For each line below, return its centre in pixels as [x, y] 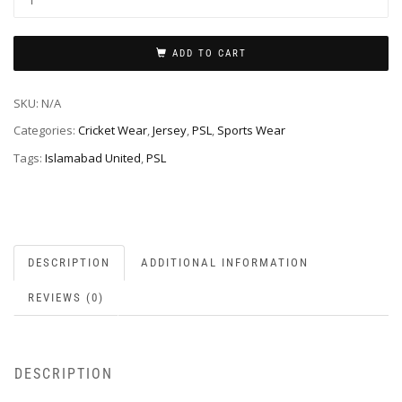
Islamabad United [93, 158]
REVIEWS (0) [66, 298]
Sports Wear [251, 131]
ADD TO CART [209, 53]
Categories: [46, 131]
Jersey [170, 131]
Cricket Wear [113, 131]
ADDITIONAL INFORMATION [225, 263]
